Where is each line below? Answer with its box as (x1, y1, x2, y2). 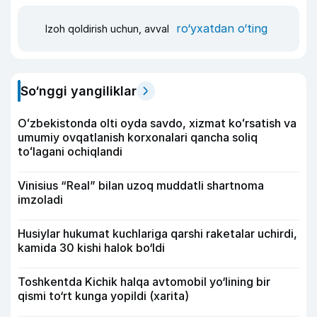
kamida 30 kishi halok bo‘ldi (18, 240, 165, 255)
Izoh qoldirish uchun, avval (45, 23, 172, 35)
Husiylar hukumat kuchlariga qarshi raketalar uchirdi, (18, 226, 297, 241)
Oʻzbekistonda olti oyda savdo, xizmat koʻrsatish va (18, 115, 296, 130)
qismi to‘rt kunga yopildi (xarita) (18, 288, 189, 303)
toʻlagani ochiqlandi (18, 144, 122, 158)
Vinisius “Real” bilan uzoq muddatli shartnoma (18, 178, 264, 192)
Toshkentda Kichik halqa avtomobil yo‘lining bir (18, 274, 270, 289)
